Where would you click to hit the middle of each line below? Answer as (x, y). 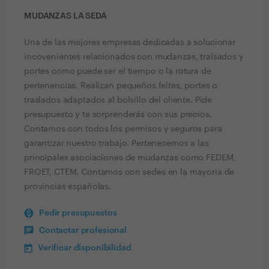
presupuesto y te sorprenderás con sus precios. (118, 115)
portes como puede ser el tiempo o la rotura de (118, 71)
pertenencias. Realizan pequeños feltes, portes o (121, 86)
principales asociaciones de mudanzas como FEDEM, (130, 158)
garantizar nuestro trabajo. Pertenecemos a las (116, 144)
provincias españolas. (68, 187)
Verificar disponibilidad (85, 248)
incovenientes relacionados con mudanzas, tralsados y (134, 57)
